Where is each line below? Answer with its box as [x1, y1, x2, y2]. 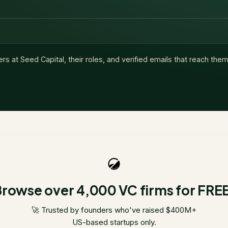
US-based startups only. [72, 217, 156, 227]
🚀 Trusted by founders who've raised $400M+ [32, 205, 196, 215]
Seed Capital [20, 55, 64, 64]
